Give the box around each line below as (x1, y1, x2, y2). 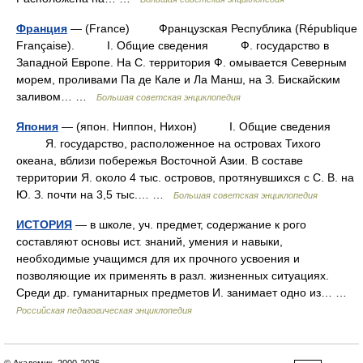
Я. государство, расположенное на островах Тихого (16, 137, 321, 150)
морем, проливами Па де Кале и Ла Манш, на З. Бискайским (16, 73, 340, 86)
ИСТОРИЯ (16, 218, 72, 231)
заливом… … (16, 90, 96, 103)
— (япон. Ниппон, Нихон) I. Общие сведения (58, 120, 331, 133)
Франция (16, 22, 67, 35)
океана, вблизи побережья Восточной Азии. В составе (16, 154, 303, 167)
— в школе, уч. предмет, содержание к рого (72, 218, 306, 231)
